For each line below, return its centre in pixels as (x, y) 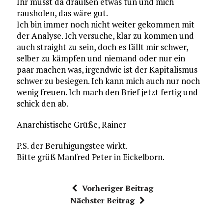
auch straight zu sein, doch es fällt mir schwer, (102, 47)
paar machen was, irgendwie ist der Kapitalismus (107, 69)
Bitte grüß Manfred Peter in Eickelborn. (90, 157)
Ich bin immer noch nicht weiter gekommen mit (105, 24)
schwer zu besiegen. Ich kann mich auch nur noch (108, 81)
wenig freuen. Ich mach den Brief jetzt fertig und (107, 92)
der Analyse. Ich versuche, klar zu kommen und (105, 36)
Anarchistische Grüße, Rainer (71, 124)
